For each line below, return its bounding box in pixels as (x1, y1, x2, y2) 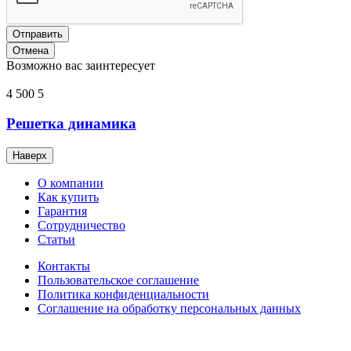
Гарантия (38, 204, 87, 219)
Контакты (38, 259, 90, 273)
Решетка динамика (6, 115, 136, 132)
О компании (38, 176, 103, 190)
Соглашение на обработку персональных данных (38, 302, 301, 316)
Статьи (38, 233, 75, 247)
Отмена (13, 44, 49, 56)
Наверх (13, 150, 47, 162)
